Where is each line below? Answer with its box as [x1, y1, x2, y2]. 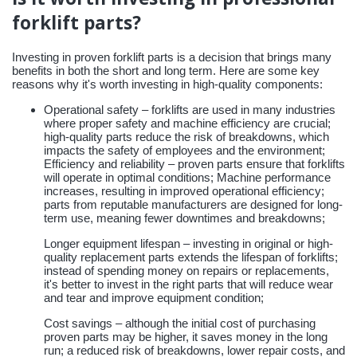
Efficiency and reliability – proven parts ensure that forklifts [44, 156, 345, 171]
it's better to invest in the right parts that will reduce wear [44, 277, 333, 291]
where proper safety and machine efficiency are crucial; [44, 116, 331, 130]
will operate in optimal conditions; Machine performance [44, 170, 331, 184]
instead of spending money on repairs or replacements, [44, 263, 329, 277]
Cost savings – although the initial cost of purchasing [44, 316, 316, 330]
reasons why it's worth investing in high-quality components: [12, 76, 323, 91]
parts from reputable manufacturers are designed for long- [44, 197, 343, 211]
